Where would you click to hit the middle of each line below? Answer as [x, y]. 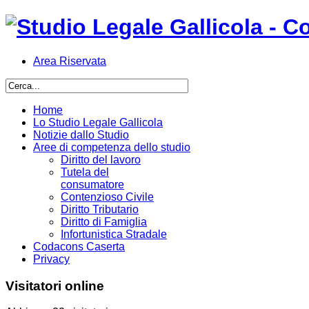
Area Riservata [70, 61]
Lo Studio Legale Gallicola [98, 122]
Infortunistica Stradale [114, 234]
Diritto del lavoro [101, 159]
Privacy [51, 259]
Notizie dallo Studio [81, 134]
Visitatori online [55, 286]
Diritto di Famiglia [104, 221]
